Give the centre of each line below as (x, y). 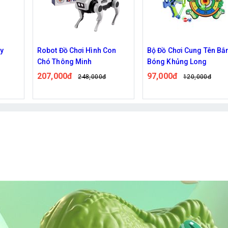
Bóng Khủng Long (177, 61)
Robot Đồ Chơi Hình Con (77, 50)
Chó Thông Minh (65, 61)
